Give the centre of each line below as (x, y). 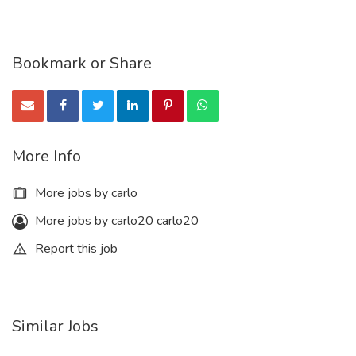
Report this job (75, 249)
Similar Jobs (55, 326)
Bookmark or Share (82, 63)
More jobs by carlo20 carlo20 (115, 221)
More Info (46, 156)
